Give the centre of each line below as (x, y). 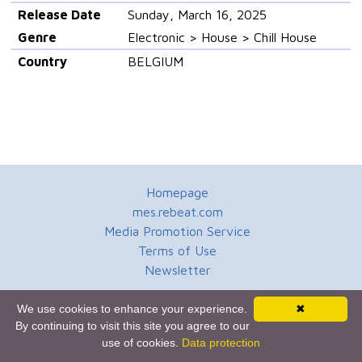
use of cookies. (142, 343)
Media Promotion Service (177, 232)
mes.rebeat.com (177, 212)
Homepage (177, 193)
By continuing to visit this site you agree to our (132, 326)
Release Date (59, 15)
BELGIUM (155, 62)
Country (42, 62)
